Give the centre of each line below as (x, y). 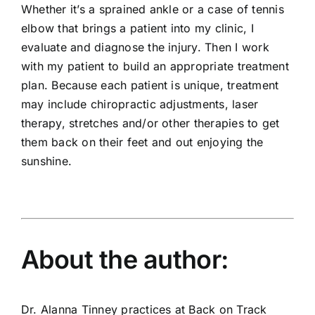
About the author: (124, 260)
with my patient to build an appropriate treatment (155, 66)
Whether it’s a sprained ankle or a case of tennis (152, 9)
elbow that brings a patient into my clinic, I (137, 28)
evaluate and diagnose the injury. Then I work (145, 47)
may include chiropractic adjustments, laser (140, 104)
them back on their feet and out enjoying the (142, 142)
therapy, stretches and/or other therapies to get (150, 123)
